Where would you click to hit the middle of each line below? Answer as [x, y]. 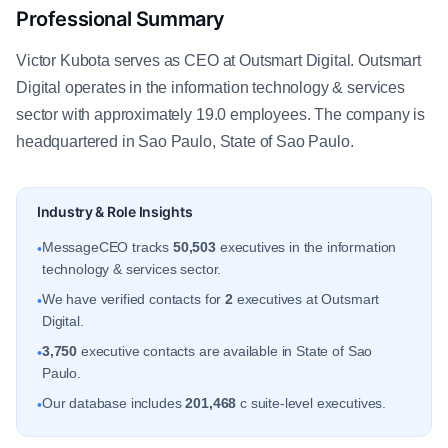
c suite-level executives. [311, 403]
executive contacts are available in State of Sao [225, 351]
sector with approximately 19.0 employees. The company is [221, 114]
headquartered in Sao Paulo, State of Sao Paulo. [185, 141]
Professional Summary [120, 19]
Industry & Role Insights [115, 211]
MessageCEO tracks [107, 247]
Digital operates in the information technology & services [210, 87]
